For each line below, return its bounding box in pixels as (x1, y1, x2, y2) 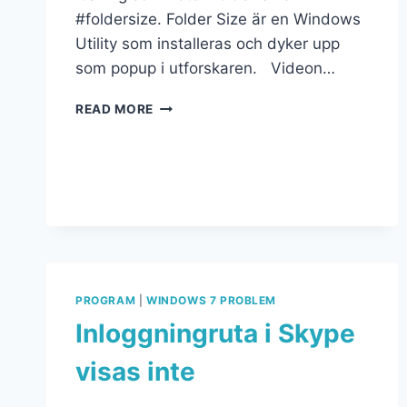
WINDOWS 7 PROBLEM (145, 293, 277, 308)
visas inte (75, 356, 195, 387)
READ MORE (75, 102, 154, 117)
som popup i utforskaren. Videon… (75, 59, 335, 78)
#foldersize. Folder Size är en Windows (75, 10, 361, 29)
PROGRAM (75, 293, 136, 308)
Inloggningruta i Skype (75, 318, 355, 349)
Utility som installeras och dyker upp (75, 35, 340, 54)
